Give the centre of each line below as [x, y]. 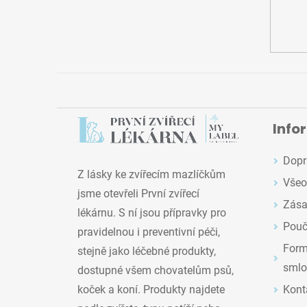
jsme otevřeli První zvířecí [138, 193]
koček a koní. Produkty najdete [151, 289]
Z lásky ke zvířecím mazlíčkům [151, 174]
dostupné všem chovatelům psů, [156, 270]
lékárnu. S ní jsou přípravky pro [152, 212]
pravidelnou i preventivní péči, [149, 232]
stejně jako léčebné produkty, [147, 251]
